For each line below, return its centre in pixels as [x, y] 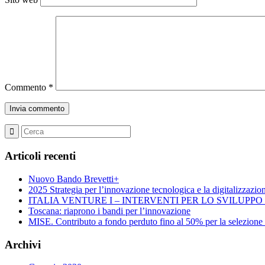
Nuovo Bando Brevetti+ [74, 179]
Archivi [23, 244]
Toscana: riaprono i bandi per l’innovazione [109, 211]
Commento [27, 88]
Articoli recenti [40, 156]
